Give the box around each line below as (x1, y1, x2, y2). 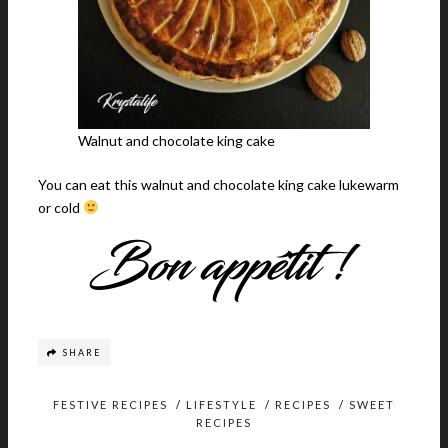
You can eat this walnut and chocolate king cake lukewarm (38, 175, 399, 193)
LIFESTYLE (186, 397, 257, 411)
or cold (38, 198, 83, 216)
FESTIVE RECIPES (53, 397, 168, 411)
